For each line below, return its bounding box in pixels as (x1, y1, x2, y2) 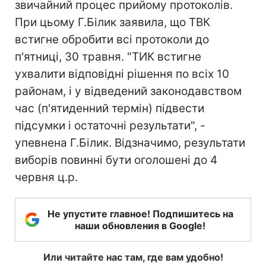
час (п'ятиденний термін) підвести (15, 102, 204, 115)
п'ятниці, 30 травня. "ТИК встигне (15, 50, 201, 64)
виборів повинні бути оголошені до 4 (15, 153, 217, 167)
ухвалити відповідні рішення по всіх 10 (15, 67, 229, 81)
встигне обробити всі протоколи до (15, 33, 209, 46)
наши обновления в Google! (75, 220, 205, 232)
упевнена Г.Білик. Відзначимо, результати (15, 136, 245, 150)
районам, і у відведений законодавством (15, 84, 242, 98)
